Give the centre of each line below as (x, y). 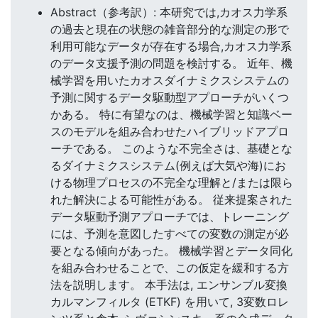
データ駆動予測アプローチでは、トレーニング (170, 217)
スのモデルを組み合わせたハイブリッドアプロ (170, 132)
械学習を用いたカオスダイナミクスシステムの (170, 81)
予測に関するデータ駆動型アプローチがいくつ (170, 98)
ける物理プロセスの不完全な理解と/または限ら (172, 183)
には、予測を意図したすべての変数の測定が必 (170, 234)
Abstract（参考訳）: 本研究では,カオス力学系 (169, 12)
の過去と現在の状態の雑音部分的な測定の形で (170, 29)
